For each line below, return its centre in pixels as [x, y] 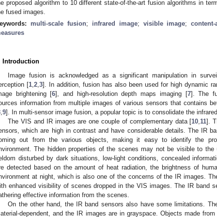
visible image [164, 23]
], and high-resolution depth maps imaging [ [121, 93]
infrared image [115, 23]
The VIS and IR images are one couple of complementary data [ [100, 121]
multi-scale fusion [58, 23]
